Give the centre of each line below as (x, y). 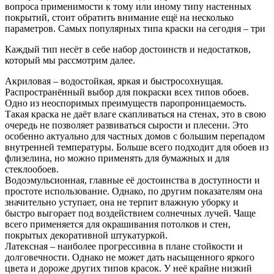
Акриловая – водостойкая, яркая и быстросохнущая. (114, 81)
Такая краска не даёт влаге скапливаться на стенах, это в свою (135, 114)
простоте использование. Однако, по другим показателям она (134, 191)
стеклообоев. (32, 169)
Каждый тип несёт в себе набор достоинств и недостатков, (128, 50)
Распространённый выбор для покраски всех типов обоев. (127, 92)
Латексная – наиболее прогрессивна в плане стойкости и (124, 246)
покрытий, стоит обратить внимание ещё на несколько (119, 18)
